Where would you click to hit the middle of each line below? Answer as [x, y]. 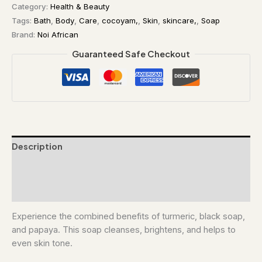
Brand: [25, 34]
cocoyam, [120, 20]
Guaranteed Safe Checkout [131, 54]
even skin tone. [42, 244]
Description [37, 146]
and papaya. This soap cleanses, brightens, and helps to [124, 230]
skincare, [180, 20]
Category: [31, 6]
